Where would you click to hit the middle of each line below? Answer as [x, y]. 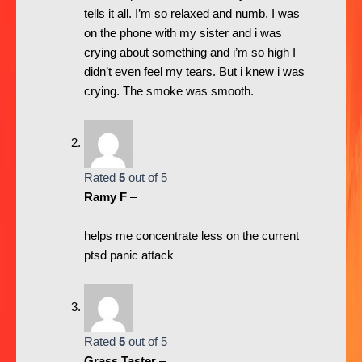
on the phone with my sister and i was [183, 33]
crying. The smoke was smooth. [168, 91]
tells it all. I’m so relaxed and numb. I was [192, 13]
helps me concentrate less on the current [191, 236]
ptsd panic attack [128, 255]
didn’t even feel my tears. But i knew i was [194, 72]
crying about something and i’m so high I [189, 52]
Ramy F [107, 198]
